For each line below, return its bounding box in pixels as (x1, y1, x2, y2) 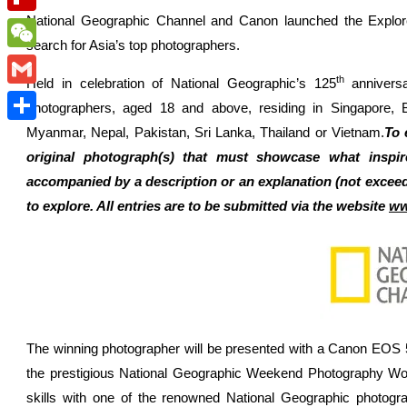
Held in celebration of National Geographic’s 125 (26, 75, 336, 91)
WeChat (7, 53, 56, 71)
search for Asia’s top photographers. (26, 37, 240, 53)
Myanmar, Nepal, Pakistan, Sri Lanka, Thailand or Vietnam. (26, 124, 384, 140)
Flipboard (7, 16, 65, 35)
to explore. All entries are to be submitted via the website (26, 198, 389, 213)
